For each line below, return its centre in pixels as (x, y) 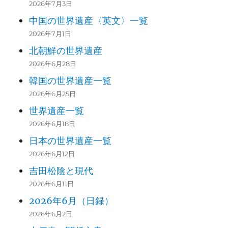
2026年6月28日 (52, 64)
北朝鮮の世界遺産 (65, 51)
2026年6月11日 (51, 184)
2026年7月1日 (50, 34)
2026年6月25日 (52, 94)
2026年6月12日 (52, 154)
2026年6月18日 (52, 124)
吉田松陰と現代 (61, 171)
